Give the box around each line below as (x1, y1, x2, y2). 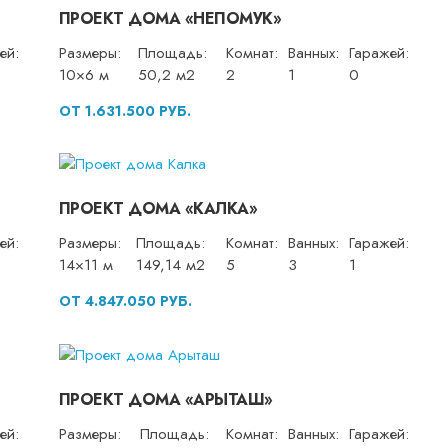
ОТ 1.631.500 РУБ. (58, 100, 191, 121)
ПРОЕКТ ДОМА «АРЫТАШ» (58, 387, 273, 411)
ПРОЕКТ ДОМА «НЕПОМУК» (58, 6, 282, 30)
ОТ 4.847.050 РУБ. (58, 291, 192, 312)
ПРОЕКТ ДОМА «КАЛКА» (58, 197, 258, 221)
